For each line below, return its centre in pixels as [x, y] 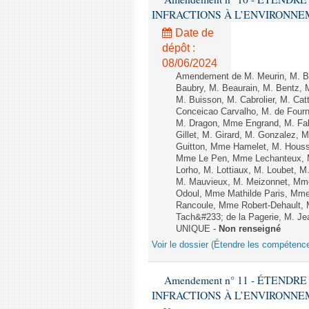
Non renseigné [250, 229]
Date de [193, 33]
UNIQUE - [197, 229]
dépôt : [179, 48]
